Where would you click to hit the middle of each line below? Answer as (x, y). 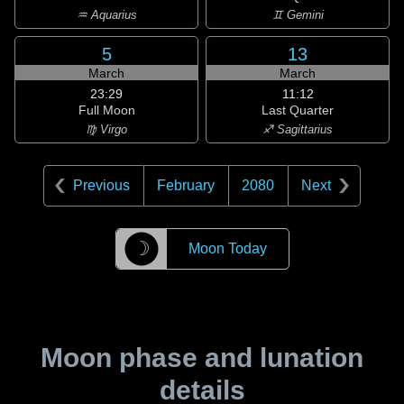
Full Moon (106, 110)
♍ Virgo (106, 129)
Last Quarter (298, 110)
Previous (101, 185)
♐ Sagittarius (298, 129)
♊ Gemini (298, 15)
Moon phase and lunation (202, 358)
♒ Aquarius (106, 15)
